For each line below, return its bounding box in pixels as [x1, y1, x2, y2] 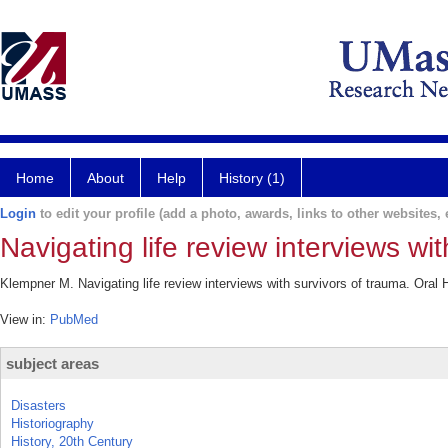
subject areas [6, 355, 99, 372]
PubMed [50, 312, 98, 327]
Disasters [11, 398, 66, 413]
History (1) [219, 170, 285, 186]
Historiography [11, 416, 94, 431]
